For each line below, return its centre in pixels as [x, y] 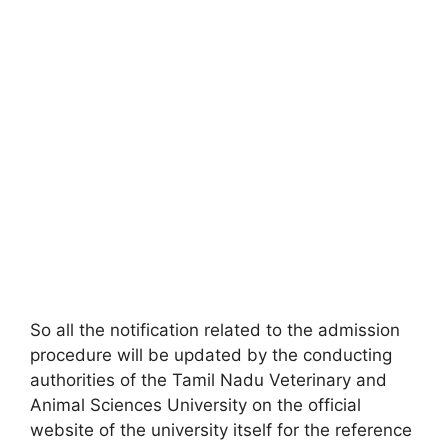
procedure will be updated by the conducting [211, 355]
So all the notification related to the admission [215, 330]
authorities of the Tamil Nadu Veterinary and [208, 380]
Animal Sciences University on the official [195, 405]
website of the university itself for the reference [221, 430]
